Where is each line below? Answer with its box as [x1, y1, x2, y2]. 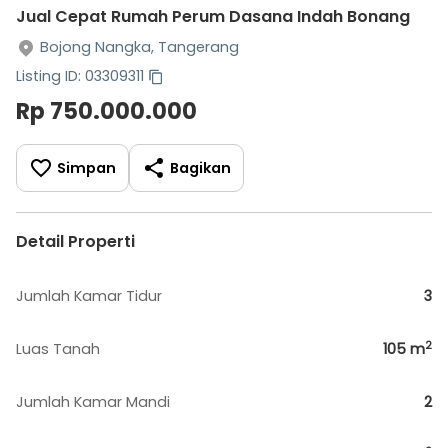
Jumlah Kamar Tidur [16, 286, 162, 306]
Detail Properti [16, 230, 135, 253]
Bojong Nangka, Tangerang [40, 37, 239, 57]
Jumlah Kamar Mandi [16, 392, 170, 412]
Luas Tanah [16, 339, 100, 359]
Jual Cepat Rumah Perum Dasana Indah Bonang [16, 5, 410, 28]
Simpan [57, 157, 116, 178]
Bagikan [170, 157, 231, 178]
